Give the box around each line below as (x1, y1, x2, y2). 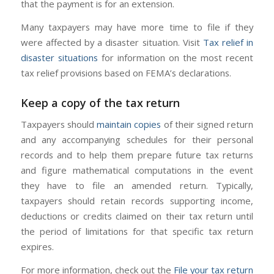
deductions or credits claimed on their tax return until (20, 209, 254, 222)
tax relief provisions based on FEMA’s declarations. (20, 67, 231, 80)
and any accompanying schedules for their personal (20, 133, 254, 146)
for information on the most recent (97, 51, 254, 64)
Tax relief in (203, 36, 254, 49)
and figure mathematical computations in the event (20, 163, 254, 176)
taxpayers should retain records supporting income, (20, 194, 254, 207)
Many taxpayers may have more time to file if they (20, 21, 254, 34)
